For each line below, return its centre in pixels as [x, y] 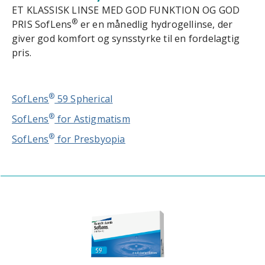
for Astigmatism [92, 119]
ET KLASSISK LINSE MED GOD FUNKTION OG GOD [126, 10]
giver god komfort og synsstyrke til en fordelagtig [126, 38]
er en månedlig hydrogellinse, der [155, 24]
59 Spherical [84, 99]
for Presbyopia [90, 139]
